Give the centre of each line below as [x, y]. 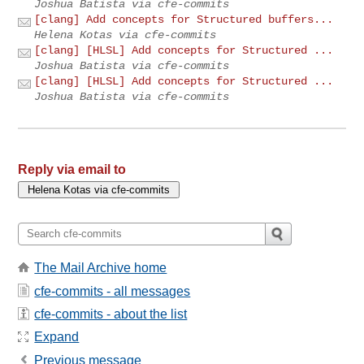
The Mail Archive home [101, 268]
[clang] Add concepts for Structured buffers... [184, 19]
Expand [57, 337]
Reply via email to [72, 169]
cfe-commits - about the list [111, 314]
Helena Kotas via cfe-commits [126, 35]
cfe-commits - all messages [113, 291]
